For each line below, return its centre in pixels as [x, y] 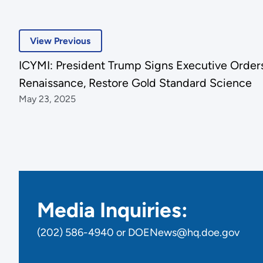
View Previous [60, 41]
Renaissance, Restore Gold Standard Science [135, 83]
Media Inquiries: [113, 210]
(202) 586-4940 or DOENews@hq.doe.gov [139, 233]
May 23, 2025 [47, 99]
